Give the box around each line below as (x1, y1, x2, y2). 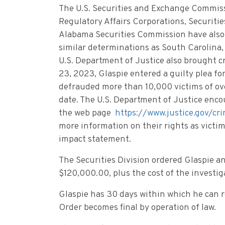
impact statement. (59, 134, 131, 146)
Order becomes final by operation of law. (59, 202, 216, 214)
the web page (59, 107, 115, 120)
